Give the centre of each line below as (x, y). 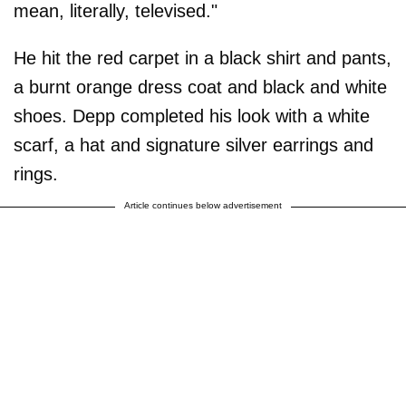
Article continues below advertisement (203, 205)
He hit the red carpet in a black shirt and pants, (203, 58)
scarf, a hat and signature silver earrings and (193, 145)
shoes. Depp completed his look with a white (192, 116)
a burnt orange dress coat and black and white (200, 87)
